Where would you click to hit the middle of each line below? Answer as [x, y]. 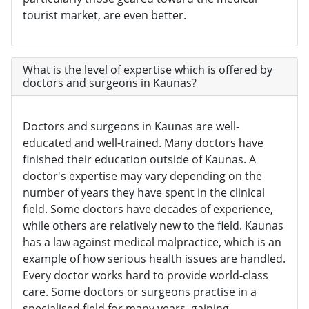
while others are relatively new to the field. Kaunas [153, 226]
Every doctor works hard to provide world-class [146, 276]
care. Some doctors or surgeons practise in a [140, 292]
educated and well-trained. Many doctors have [143, 143]
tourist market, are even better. [104, 16]
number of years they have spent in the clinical [144, 193]
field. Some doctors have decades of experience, [148, 209]
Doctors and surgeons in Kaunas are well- [131, 127]
